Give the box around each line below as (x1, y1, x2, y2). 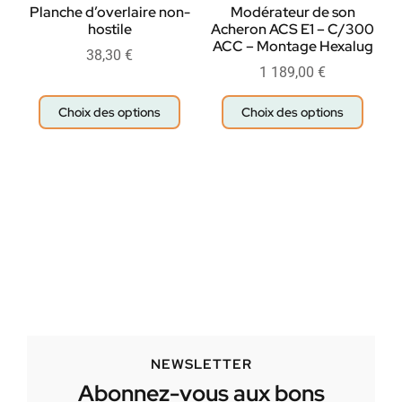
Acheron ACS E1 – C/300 (211, 20, 374, 39)
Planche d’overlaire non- (29, 3, 190, 22)
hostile (87, 20, 132, 39)
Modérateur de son (230, 3, 355, 22)
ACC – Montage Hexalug (212, 37, 373, 57)
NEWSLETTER (150, 355, 252, 374)
